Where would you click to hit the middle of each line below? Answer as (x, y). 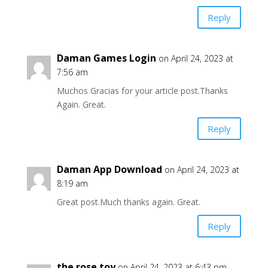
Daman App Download (109, 169)
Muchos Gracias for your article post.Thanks (142, 91)
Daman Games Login (106, 58)
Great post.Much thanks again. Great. (128, 202)
